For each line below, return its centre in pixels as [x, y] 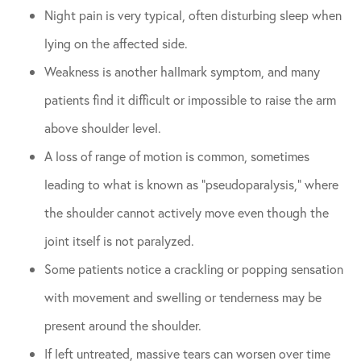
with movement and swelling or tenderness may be [183, 297]
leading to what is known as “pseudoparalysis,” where [191, 184]
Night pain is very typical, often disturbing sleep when [193, 15]
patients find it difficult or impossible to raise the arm [190, 100]
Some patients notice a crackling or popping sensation [194, 269]
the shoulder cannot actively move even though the [187, 212]
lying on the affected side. [116, 43]
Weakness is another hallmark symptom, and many [182, 71]
